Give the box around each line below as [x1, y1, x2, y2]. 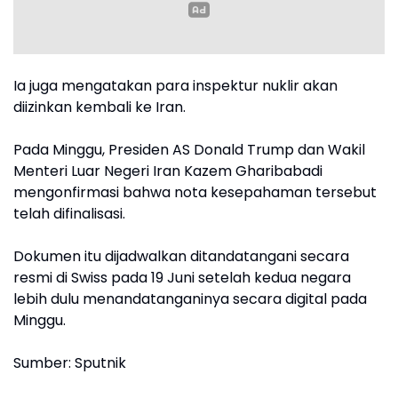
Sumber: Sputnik [13, 353, 126, 374]
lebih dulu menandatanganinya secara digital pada [13, 289, 367, 310]
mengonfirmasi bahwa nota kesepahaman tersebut [13, 182, 377, 203]
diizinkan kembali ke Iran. [13, 97, 186, 118]
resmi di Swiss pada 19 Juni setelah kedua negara [13, 267, 351, 289]
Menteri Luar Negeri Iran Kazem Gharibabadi [13, 161, 322, 182]
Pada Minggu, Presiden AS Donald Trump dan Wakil [13, 139, 365, 161]
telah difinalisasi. [13, 203, 125, 225]
